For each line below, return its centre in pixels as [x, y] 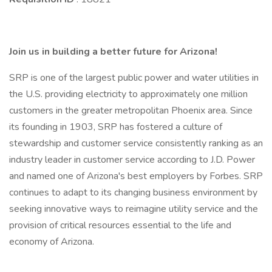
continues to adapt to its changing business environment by [133, 192]
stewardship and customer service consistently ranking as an [136, 143]
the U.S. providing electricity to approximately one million [128, 94]
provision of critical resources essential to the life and [120, 225]
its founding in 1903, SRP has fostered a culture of [116, 127]
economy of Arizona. [52, 242]
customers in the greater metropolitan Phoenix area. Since [131, 110]
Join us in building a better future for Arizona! [113, 52]
